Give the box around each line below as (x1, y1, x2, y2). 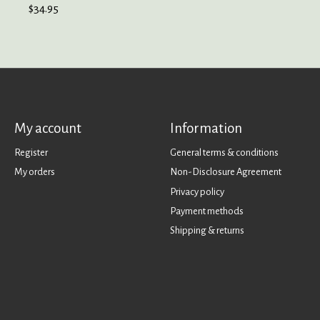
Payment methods (169, 205, 244, 216)
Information (169, 121, 242, 136)
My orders (14, 166, 55, 178)
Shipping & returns (169, 224, 244, 236)
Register (14, 147, 48, 159)
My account (14, 121, 81, 136)
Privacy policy (169, 186, 224, 197)
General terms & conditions (169, 147, 279, 159)
